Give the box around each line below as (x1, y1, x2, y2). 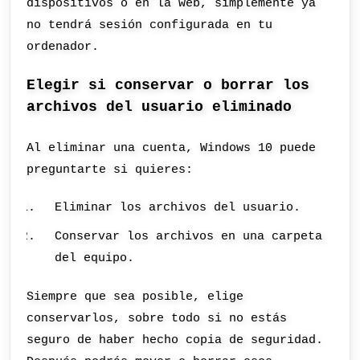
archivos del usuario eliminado (27, 98, 292, 115)
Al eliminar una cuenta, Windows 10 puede (27, 140, 317, 155)
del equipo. (55, 251, 135, 266)
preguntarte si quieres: (27, 162, 194, 177)
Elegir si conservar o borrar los (27, 76, 310, 93)
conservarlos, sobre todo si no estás (27, 310, 288, 325)
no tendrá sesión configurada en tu (27, 18, 273, 33)
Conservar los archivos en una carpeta (55, 229, 323, 244)
